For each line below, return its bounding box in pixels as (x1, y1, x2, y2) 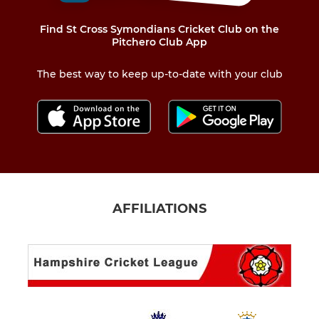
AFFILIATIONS (113, 200, 206, 216)
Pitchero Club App (112, 36, 207, 49)
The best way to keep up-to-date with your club (36, 68, 283, 81)
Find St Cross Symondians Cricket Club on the (40, 23, 279, 36)
